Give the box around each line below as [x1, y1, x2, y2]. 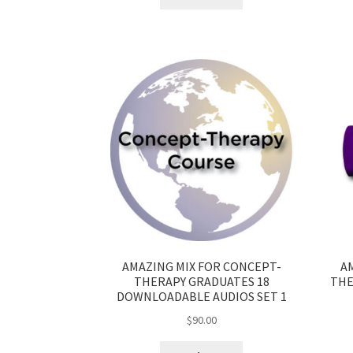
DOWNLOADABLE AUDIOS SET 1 [116, 288, 287, 304]
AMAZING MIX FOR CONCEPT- [121, 258, 281, 274]
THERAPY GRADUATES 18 [133, 273, 269, 289]
